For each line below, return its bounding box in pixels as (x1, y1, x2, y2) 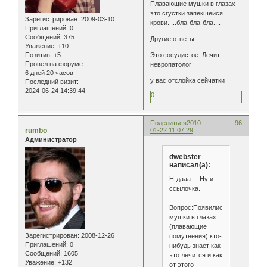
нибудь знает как (169, 242, 221, 250)
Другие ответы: (150, 35, 197, 43)
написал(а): (169, 160, 210, 169)
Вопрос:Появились (169, 204, 226, 212)
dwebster (169, 152, 201, 161)
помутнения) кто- (169, 232, 222, 240)
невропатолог (150, 61, 192, 69)
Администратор (25, 135, 77, 143)
